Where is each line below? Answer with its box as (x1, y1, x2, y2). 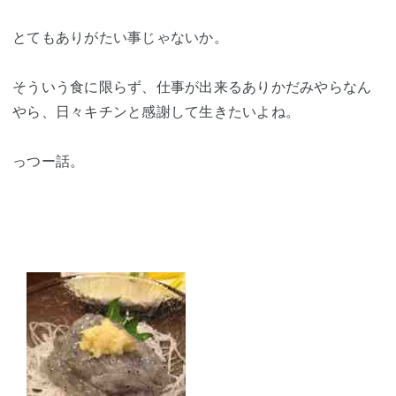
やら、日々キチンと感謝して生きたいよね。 (12, 103, 300, 120)
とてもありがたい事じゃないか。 (12, 28, 228, 46)
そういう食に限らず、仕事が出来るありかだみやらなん (12, 78, 372, 95)
